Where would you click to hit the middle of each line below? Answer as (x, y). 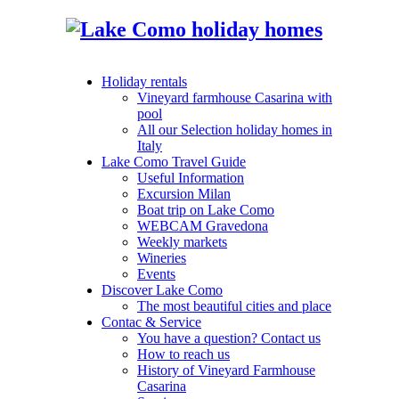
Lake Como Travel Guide (174, 161)
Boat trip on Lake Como (206, 209)
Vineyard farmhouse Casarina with (235, 97)
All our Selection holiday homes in (235, 129)
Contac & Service (151, 322)
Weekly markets (182, 241)
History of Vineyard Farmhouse (226, 370)
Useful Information (191, 177)
